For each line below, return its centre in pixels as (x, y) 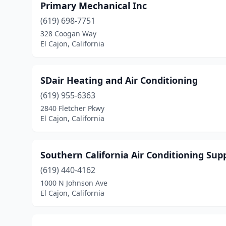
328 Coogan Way (68, 34)
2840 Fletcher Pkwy (72, 108)
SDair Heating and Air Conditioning (119, 80)
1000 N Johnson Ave (74, 183)
